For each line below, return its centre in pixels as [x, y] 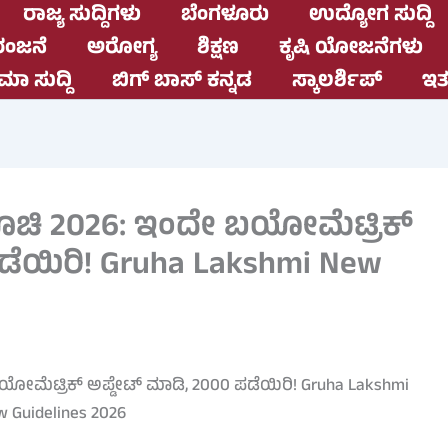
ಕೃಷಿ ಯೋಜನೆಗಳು [351, 49]
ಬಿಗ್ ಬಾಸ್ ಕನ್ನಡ [182, 82]
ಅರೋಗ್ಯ [122, 49]
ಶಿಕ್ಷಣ [218, 49]
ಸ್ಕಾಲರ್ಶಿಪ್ [337, 82]
